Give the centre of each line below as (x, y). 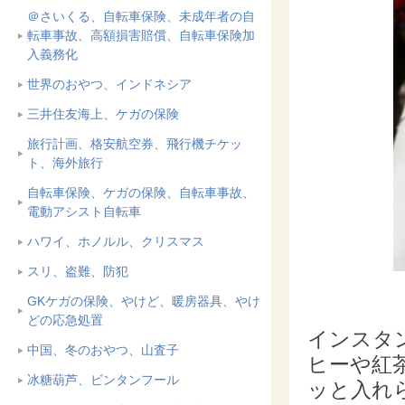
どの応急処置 (65, 320)
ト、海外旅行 (65, 163)
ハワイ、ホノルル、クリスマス (116, 241)
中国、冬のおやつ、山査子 (103, 350)
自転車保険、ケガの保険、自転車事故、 (141, 193)
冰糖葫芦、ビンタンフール (103, 380)
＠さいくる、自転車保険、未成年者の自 (141, 16)
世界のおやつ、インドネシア (109, 84)
